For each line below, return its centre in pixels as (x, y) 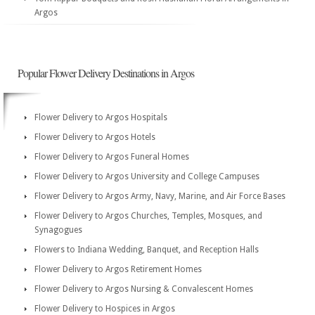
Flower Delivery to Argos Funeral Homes (112, 157)
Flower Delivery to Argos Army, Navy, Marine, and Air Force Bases (160, 196)
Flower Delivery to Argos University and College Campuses (147, 176)
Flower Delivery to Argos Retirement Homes (118, 269)
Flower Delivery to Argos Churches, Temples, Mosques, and (148, 216)
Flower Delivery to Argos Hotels (95, 137)
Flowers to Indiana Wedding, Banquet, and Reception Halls (147, 250)
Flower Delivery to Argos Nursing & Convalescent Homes (144, 289)
